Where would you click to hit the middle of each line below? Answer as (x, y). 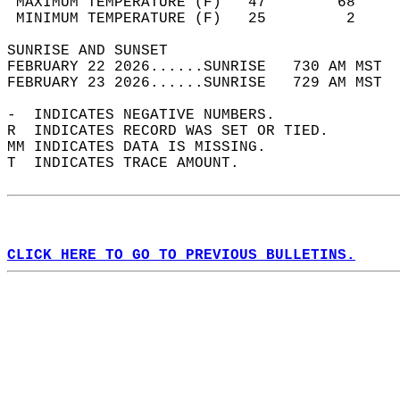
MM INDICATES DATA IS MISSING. (146, 147)
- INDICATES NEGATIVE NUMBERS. (150, 115)
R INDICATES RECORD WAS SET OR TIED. (177, 131)
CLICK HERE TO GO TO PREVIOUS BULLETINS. (181, 255)
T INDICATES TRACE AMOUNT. (132, 163)
